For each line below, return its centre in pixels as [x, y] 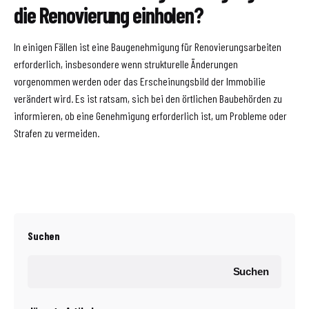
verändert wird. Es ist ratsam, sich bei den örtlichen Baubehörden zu [148, 98]
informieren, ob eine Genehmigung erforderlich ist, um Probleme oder [150, 115]
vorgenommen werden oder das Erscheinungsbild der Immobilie [140, 81]
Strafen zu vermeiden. [57, 132]
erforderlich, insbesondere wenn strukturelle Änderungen [126, 63]
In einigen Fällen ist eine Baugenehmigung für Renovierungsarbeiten [148, 46]
